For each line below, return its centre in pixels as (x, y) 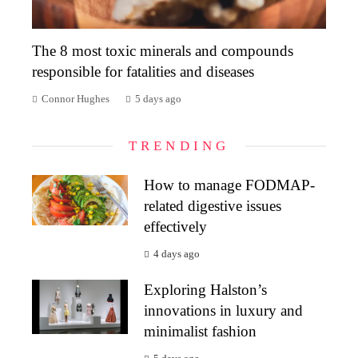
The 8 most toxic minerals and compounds (163, 51)
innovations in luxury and (223, 311)
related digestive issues (213, 206)
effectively (175, 227)
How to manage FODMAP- (229, 185)
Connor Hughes (76, 99)
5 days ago (158, 99)
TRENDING (179, 146)
